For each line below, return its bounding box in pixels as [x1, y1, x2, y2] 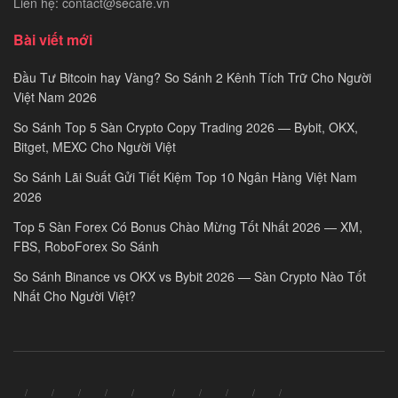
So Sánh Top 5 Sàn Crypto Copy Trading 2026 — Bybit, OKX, [13, 117, 358, 136]
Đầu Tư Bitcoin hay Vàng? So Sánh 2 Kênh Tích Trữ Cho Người [13, 68, 371, 86]
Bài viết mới [13, 28, 92, 50]
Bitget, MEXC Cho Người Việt [13, 137, 176, 155]
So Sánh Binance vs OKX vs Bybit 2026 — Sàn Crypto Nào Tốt [13, 267, 366, 285]
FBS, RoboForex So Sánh [13, 236, 159, 255]
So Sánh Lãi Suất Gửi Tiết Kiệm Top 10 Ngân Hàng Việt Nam [13, 167, 357, 186]
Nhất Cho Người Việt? [13, 286, 136, 305]
